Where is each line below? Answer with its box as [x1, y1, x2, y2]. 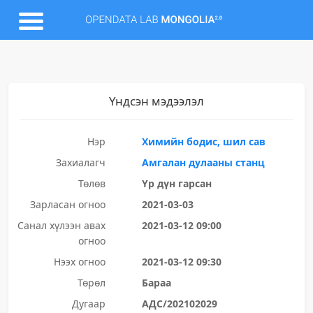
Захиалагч [55, 156, 105, 169]
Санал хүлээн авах [17, 219, 105, 232]
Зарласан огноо [29, 198, 105, 211]
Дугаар [71, 297, 105, 310]
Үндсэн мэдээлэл [109, 93, 204, 109]
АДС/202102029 [141, 297, 217, 310]
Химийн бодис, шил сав [141, 135, 265, 148]
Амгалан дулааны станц [141, 156, 265, 169]
